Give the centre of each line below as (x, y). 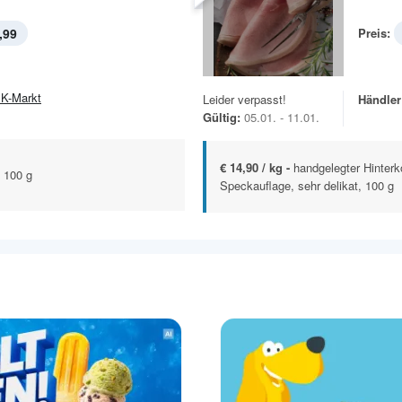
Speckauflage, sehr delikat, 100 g (307, 186)
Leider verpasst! (245, 100)
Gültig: (222, 118)
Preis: (374, 33)
